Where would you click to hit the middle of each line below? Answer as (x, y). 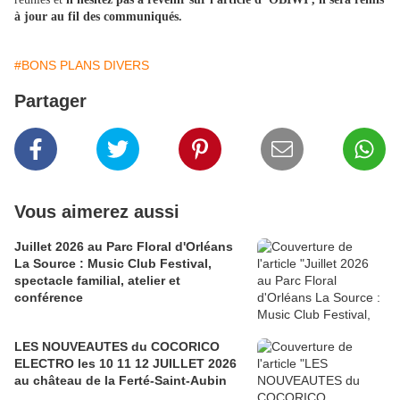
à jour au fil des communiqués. (98, 17)
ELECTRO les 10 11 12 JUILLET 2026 (125, 364)
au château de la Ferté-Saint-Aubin (121, 381)
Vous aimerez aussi (97, 212)
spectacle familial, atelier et (97, 281)
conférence (49, 298)
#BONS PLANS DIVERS (82, 66)
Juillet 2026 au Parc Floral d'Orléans (124, 247)
